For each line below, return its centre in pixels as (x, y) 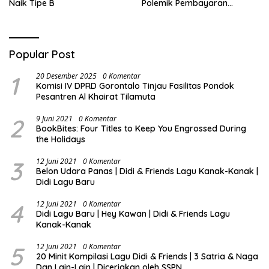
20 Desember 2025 (66, 76)
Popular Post (42, 54)
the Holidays (61, 139)
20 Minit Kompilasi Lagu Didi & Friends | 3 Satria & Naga (147, 256)
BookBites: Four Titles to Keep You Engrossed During (141, 128)
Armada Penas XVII (180, 14)
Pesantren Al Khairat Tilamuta (96, 96)
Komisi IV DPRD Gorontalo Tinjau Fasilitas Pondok (135, 86)
